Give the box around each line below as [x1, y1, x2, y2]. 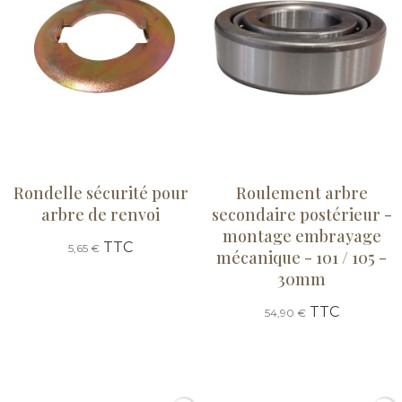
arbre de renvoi [41, 203, 160, 225]
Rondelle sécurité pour [13, 181, 188, 204]
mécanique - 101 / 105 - [216, 246, 387, 268]
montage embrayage [222, 224, 381, 247]
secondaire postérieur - [211, 203, 392, 225]
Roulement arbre [235, 181, 368, 204]
